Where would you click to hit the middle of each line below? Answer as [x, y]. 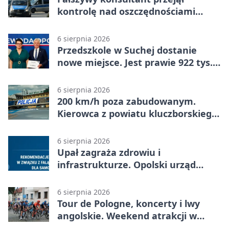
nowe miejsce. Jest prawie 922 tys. [135, 62]
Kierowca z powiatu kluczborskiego [137, 113]
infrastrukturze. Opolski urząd [127, 164]
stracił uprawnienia [101, 125]
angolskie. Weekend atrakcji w [127, 215]
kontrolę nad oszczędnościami [126, 11]
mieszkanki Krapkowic [108, 23]
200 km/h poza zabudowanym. [127, 101]
